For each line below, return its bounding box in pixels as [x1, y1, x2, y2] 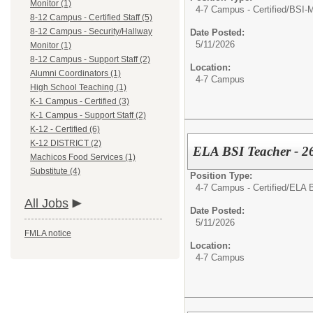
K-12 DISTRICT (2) [30, 138, 101, 148]
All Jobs [24, 196, 68, 210]
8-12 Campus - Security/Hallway [30, 27, 152, 36]
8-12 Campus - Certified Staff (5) [30, 13, 152, 22]
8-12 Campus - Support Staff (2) [30, 54, 150, 64]
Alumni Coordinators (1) [30, 68, 121, 78]
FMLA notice [24, 228, 71, 238]
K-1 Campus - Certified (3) [30, 96, 129, 106]
